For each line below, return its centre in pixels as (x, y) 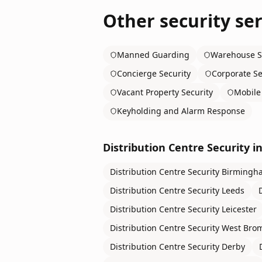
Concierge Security (154, 73)
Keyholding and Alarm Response (181, 111)
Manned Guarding (153, 55)
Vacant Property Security (165, 92)
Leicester (239, 209)
